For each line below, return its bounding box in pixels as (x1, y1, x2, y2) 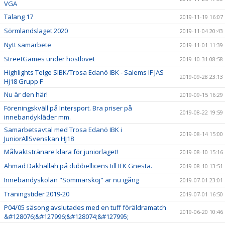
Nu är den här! (4, 90, 48, 99)
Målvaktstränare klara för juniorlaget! (4, 147, 118, 156)
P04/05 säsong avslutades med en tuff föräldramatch (4, 203, 166, 212)
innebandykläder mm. (4, 113, 71, 122)
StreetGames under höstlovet (4, 54, 95, 63)
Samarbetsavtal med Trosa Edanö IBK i (4, 125, 122, 134)
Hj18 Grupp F (4, 77, 43, 86)
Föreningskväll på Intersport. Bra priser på (4, 103, 132, 113)
